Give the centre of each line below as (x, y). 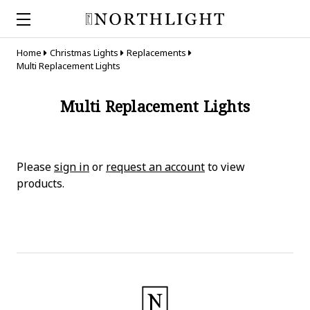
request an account (155, 167)
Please (35, 167)
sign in (72, 167)
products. (40, 183)
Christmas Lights (84, 53)
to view (225, 167)
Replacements (156, 53)
